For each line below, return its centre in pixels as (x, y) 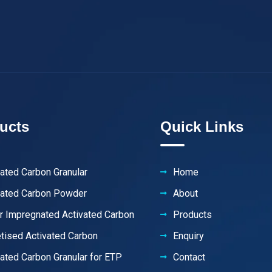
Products (192, 215)
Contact (189, 257)
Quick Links (202, 127)
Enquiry (188, 236)
